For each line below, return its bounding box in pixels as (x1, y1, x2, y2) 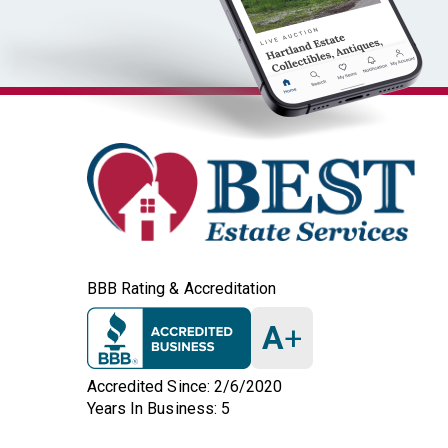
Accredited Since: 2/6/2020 (87, 377, 283, 397)
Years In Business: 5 (87, 399, 230, 419)
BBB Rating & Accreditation (87, 279, 277, 299)
